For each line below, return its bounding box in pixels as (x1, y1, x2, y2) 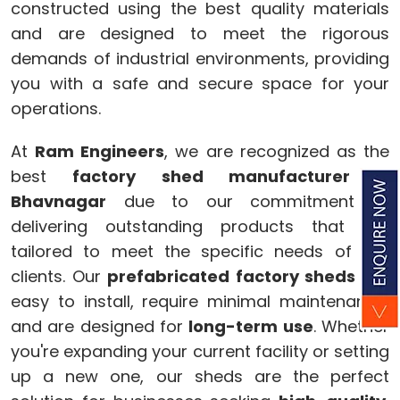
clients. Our (11, 264, 108, 287)
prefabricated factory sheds (107, 264, 356, 287)
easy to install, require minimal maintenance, (11, 289, 389, 312)
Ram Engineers (35, 139, 165, 162)
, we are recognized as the (164, 139, 390, 162)
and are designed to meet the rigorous (11, 21, 389, 45)
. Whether (312, 314, 390, 337)
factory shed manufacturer (72, 164, 350, 187)
